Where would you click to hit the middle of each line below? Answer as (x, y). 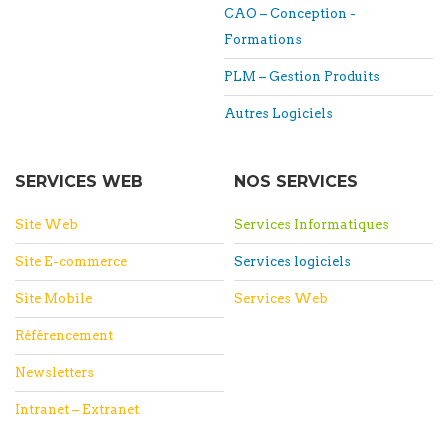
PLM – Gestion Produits (302, 76)
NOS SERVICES (296, 181)
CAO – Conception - (290, 13)
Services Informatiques (311, 224)
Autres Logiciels (278, 113)
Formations (263, 39)
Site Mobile (53, 298)
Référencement (64, 335)
